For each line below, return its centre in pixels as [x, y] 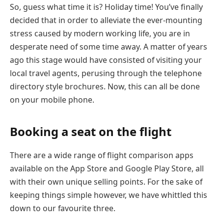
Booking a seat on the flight [91, 131]
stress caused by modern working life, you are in [100, 34]
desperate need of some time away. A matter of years [109, 47]
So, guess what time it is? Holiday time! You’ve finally [106, 7]
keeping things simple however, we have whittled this [109, 195]
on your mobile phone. [52, 100]
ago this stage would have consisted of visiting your [106, 60]
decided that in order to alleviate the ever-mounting [106, 20]
